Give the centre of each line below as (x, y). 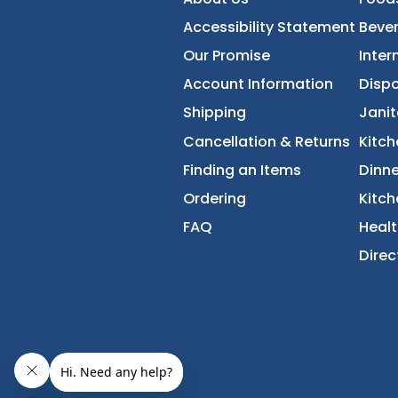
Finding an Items (269, 277)
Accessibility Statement (299, 118)
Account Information (287, 182)
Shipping (238, 214)
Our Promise (251, 150)
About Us (239, 87)
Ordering (238, 309)
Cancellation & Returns (296, 246)
